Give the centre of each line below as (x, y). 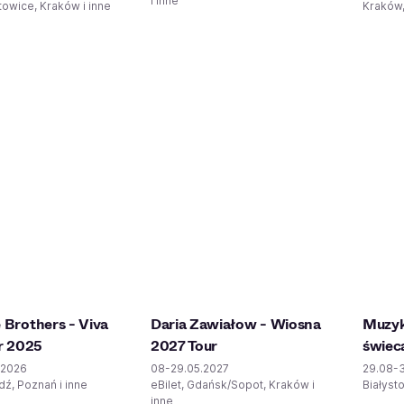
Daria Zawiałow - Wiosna (236, 324)
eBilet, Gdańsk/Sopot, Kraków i (233, 385)
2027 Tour (184, 346)
